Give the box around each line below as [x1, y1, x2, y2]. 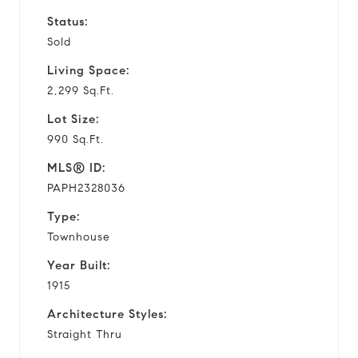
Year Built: [47, 257, 110, 272]
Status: [47, 14, 88, 29]
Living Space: [47, 62, 129, 78]
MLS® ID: [47, 160, 105, 175]
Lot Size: [47, 111, 99, 126]
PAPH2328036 [47, 181, 125, 195]
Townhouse [47, 229, 110, 244]
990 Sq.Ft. [47, 132, 104, 146]
